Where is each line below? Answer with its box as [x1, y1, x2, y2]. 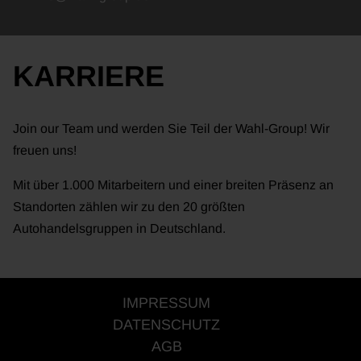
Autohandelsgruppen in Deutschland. [13, 221, 226, 235]
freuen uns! [13, 143, 77, 157]
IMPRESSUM [122, 294, 210, 311]
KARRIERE [13, 59, 164, 93]
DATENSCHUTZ [113, 316, 220, 333]
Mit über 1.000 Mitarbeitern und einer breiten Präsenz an [13, 177, 334, 192]
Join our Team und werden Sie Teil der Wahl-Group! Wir [13, 121, 330, 135]
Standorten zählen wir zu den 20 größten [13, 199, 245, 214]
